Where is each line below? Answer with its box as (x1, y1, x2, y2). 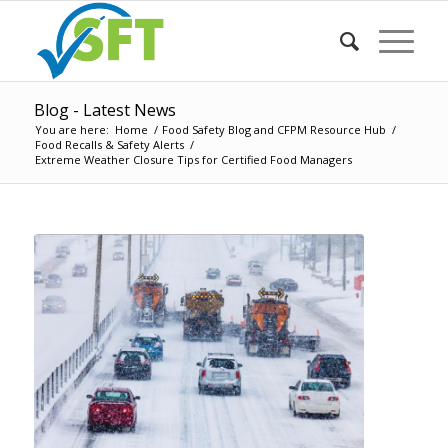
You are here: (34, 122, 109, 137)
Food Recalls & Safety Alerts (34, 137, 184, 152)
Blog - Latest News (33, 99, 176, 121)
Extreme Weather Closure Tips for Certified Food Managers (34, 152, 352, 167)
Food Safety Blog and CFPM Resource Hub (161, 122, 386, 137)
